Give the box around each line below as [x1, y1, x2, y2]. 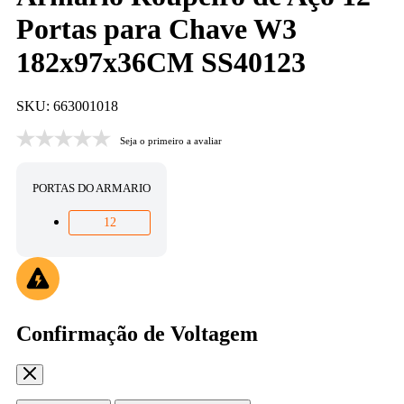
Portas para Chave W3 [16, 12, 297, 45]
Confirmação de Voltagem [16, 321, 258, 345]
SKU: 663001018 [16, 98, 118, 115]
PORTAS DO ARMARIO [32, 181, 151, 196]
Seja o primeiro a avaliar [120, 134, 222, 146]
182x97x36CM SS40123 [16, 45, 306, 78]
